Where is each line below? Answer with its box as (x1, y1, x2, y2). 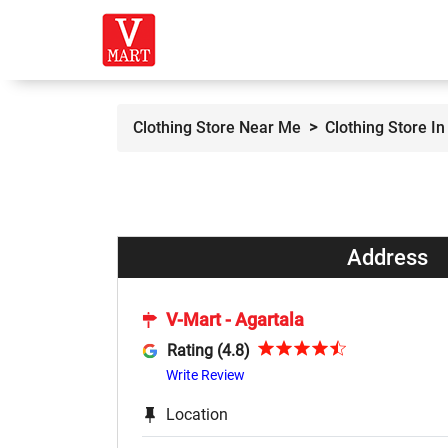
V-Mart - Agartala (166, 309, 304, 331)
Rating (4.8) (166, 340, 250, 360)
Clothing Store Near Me (133, 118, 301, 138)
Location (166, 404, 228, 424)
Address (346, 245, 428, 271)
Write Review (166, 366, 245, 383)
